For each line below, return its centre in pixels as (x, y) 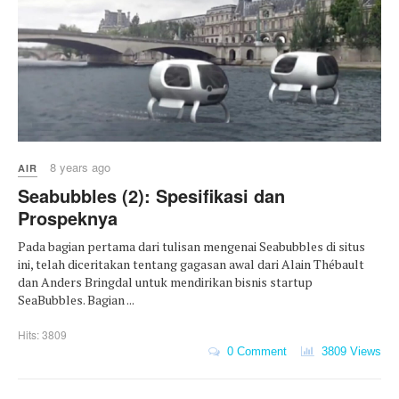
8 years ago (80, 167)
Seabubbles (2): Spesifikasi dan (151, 196)
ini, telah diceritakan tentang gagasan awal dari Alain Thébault (191, 265)
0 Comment (253, 351)
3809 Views (348, 351)
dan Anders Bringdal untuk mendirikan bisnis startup (165, 282)
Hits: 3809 (42, 335)
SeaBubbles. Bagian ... (76, 300)
